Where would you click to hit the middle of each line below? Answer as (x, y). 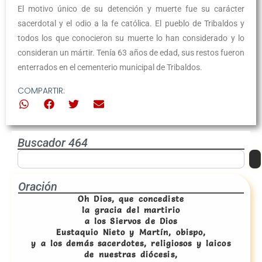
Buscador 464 (53, 143)
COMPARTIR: (41, 91)
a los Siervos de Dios (131, 221)
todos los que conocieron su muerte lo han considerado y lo (131, 38)
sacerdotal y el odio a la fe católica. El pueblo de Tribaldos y (131, 23)
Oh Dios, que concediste (131, 199)
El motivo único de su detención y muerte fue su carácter (131, 9)
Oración (38, 187)
